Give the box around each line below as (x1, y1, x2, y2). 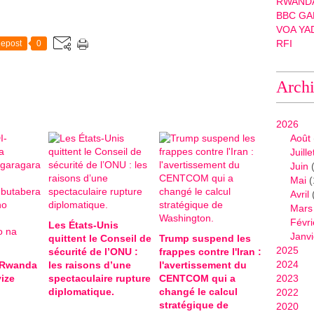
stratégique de (158, 299, 228, 310)
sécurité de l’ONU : (48, 246, 138, 257)
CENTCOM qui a (158, 273, 235, 284)
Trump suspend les (158, 233, 251, 244)
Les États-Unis (48, 219, 118, 231)
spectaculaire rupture (48, 273, 151, 284)
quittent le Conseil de (48, 233, 151, 244)
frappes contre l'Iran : (158, 246, 261, 257)
